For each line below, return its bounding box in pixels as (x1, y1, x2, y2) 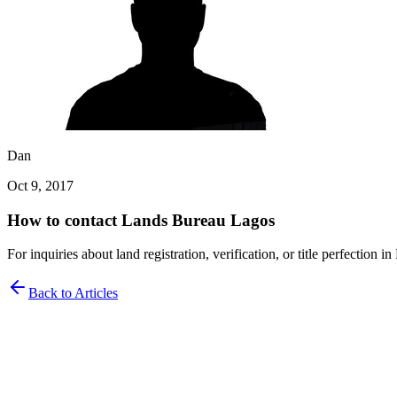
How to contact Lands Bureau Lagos (7, 210, 275, 230)
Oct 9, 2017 (7, 177, 74, 193)
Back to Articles (28, 285, 118, 301)
